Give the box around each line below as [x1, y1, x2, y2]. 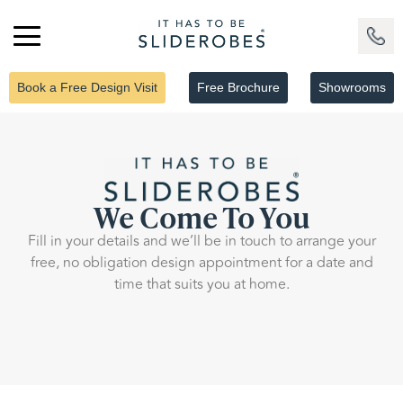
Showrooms [318, 80, 386, 94]
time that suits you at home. [113, 273, 290, 296]
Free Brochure [196, 80, 280, 94]
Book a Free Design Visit [17, 80, 157, 94]
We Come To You [93, 194, 310, 238]
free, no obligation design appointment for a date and [30, 252, 373, 274]
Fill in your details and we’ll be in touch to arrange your [27, 230, 376, 253]
